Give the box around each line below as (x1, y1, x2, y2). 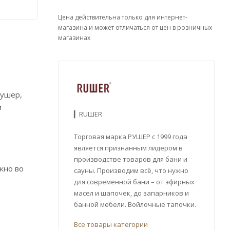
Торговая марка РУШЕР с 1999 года (74, 131, 187, 141)
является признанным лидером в (74, 143, 183, 152)
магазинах (58, 33, 90, 42)
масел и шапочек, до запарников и (74, 188, 189, 198)
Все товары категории (74, 219, 148, 229)
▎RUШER (74, 109, 102, 119)
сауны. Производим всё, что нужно (74, 165, 188, 175)
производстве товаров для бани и (74, 154, 187, 164)
